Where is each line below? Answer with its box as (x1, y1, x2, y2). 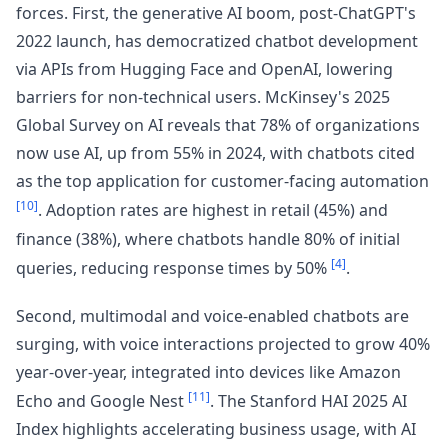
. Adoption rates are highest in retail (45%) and (38, 199, 388, 222)
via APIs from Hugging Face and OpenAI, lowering (16, 58, 393, 81)
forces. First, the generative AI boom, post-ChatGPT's (16, 2, 416, 25)
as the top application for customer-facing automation (16, 170, 429, 193)
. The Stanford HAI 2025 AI (210, 390, 407, 413)
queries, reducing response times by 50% (16, 257, 331, 280)
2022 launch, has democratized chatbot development (16, 30, 418, 53)
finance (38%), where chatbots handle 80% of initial (16, 227, 400, 250)
